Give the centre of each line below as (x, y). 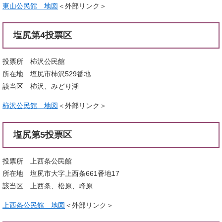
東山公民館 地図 (30, 6)
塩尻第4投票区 (43, 35)
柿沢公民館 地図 (30, 105)
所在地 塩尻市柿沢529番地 (47, 74)
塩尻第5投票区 (43, 135)
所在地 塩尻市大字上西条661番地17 (61, 173)
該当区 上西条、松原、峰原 (48, 186)
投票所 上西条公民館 (37, 161)
